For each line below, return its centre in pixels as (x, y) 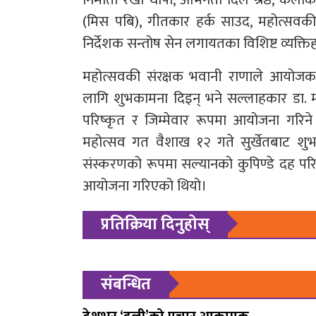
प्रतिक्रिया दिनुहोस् (155, 225)
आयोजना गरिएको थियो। (145, 186)
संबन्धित (126, 285)
